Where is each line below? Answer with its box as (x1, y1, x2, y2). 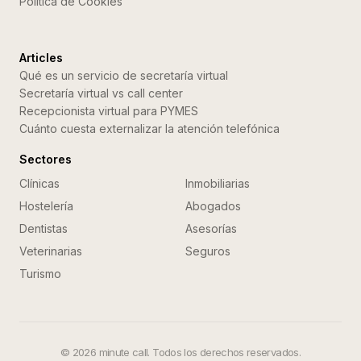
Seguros (185, 244, 230, 258)
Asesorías (185, 222, 237, 235)
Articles (19, 51, 63, 64)
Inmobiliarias (185, 176, 250, 190)
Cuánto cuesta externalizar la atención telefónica (19, 122, 280, 135)
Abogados (185, 199, 241, 213)
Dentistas (19, 222, 68, 235)
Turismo (19, 267, 61, 280)
